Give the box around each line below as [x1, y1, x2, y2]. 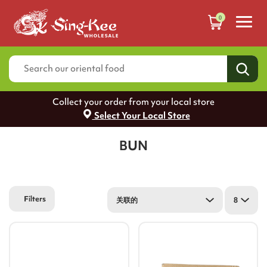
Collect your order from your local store [52, 96, 215, 108]
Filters [24, 194, 46, 204]
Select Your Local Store [92, 110, 190, 122]
